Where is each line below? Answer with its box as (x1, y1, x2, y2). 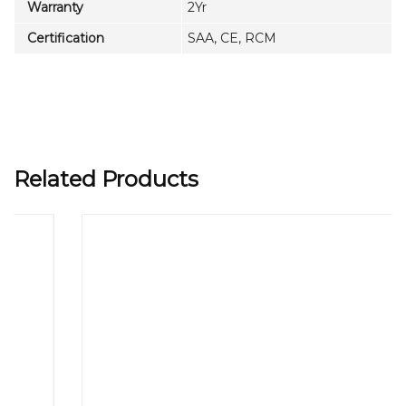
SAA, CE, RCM (188, 29, 276, 46)
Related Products (14, 165, 198, 192)
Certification (20, 29, 104, 46)
